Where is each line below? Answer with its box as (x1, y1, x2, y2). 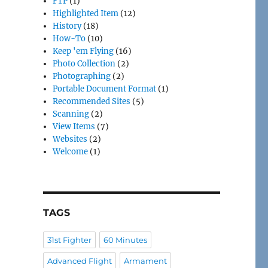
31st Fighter (47, 235, 92, 245)
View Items (53, 121, 96, 132)
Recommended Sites (53, 96, 131, 107)
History (53, 21, 82, 32)
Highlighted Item (53, 8, 119, 19)
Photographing (53, 71, 111, 82)
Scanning (53, 109, 90, 120)
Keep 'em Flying (53, 46, 114, 57)
